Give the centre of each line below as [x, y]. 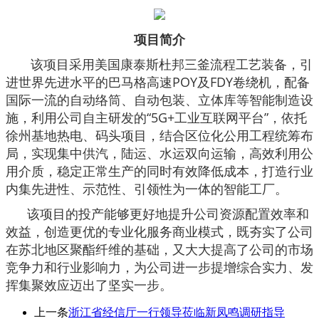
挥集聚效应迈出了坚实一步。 [89, 285]
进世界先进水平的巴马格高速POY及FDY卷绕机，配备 [158, 82]
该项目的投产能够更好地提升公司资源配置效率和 [157, 214]
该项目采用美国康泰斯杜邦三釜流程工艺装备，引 [159, 64]
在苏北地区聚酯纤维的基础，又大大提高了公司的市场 [159, 250]
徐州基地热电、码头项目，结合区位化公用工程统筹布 [159, 136]
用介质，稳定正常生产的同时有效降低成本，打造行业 [159, 171]
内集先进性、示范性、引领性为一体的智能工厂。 [147, 189]
